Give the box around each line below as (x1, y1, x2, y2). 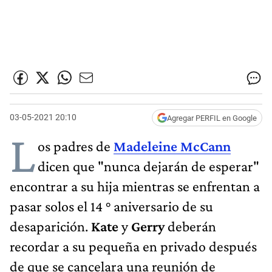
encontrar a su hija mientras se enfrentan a (10, 177, 260, 194)
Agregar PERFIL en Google (167, 113, 257, 123)
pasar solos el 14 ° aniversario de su (10, 197, 213, 214)
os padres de (38, 137, 114, 154)
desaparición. (10, 217, 91, 234)
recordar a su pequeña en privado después (10, 237, 257, 254)
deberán (165, 217, 216, 234)
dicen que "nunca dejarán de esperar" (38, 157, 259, 174)
